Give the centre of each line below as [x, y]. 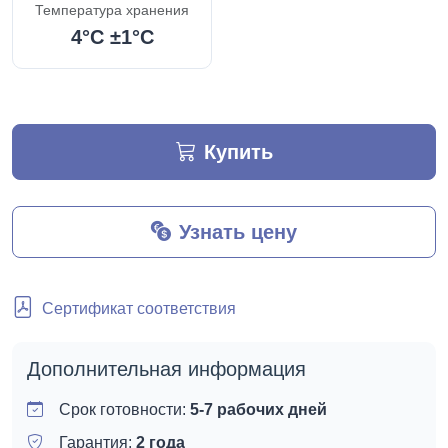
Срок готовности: [124, 409]
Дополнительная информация [166, 368]
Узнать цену [238, 231]
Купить [238, 151]
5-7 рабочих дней [258, 409]
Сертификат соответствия [139, 308]
